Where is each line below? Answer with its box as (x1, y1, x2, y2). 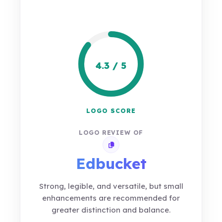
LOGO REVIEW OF (78, 129, 144, 136)
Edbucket (75, 154, 147, 173)
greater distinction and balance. (52, 205, 170, 215)
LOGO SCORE (86, 107, 136, 114)
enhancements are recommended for (42, 193, 180, 203)
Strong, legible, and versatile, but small (39, 181, 183, 191)
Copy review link (110, 143, 158, 151)
